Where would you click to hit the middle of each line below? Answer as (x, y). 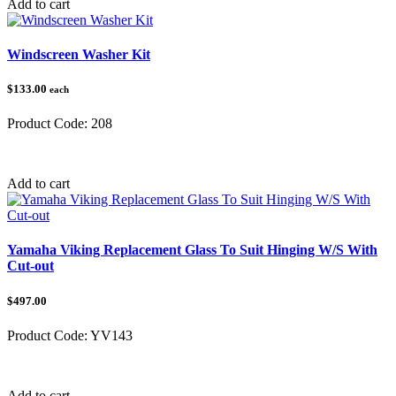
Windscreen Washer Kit (79, 54)
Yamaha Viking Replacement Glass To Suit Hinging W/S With (192, 250)
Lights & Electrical (116, 154)
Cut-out (30, 266)
